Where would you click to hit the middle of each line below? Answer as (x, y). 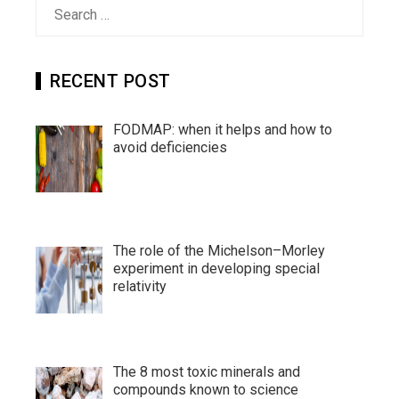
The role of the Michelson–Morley (219, 250)
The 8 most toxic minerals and (207, 371)
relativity (140, 286)
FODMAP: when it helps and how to (223, 130)
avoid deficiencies (170, 147)
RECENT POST (110, 81)
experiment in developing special (216, 268)
